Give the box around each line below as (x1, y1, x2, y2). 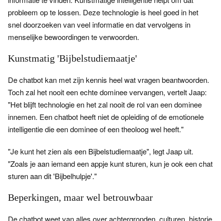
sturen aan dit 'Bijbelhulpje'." (8, 171, 97, 181)
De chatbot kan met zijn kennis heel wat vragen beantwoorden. (8, 74, 209, 85)
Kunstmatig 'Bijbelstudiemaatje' (8, 53, 137, 64)
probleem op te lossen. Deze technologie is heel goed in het (8, 7, 198, 17)
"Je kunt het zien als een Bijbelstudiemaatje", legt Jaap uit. (8, 146, 193, 156)
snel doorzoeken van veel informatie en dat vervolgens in (8, 19, 190, 30)
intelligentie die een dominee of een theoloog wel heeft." (8, 124, 184, 134)
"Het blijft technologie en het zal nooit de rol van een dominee (8, 99, 202, 110)
